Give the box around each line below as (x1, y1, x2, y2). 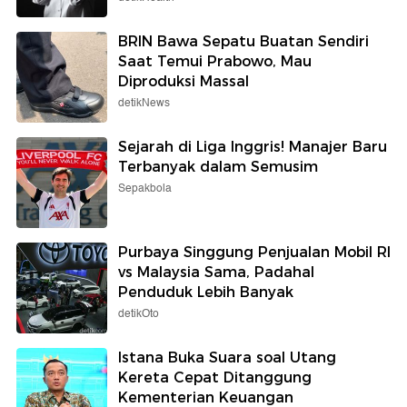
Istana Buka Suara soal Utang (118, 348, 336, 366)
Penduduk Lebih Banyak (118, 283, 293, 301)
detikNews (118, 94, 170, 112)
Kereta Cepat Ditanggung (118, 368, 312, 386)
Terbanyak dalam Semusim (118, 157, 318, 175)
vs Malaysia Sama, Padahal (118, 263, 314, 281)
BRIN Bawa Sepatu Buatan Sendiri (118, 32, 369, 50)
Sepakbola (118, 179, 172, 197)
